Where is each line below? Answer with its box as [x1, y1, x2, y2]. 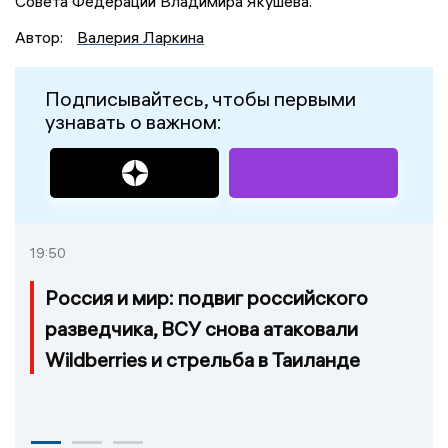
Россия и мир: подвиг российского [45, 285, 368, 311]
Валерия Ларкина [77, 27, 204, 48]
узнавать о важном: [45, 109, 222, 135]
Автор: [15, 27, 67, 48]
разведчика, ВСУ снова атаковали [45, 316, 358, 342]
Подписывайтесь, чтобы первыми [45, 86, 356, 112]
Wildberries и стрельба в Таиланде [45, 347, 360, 373]
